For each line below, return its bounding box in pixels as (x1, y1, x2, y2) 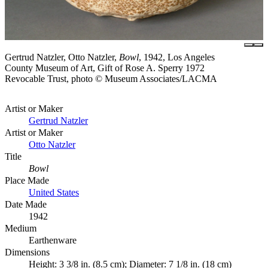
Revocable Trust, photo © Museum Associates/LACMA (5, 73, 217, 84)
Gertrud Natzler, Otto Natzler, (5, 51, 119, 62)
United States (29, 187, 79, 197)
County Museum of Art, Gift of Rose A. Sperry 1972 (5, 62, 205, 73)
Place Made (5, 175, 49, 185)
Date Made (5, 199, 47, 209)
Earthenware (29, 234, 77, 245)
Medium (5, 223, 36, 233)
